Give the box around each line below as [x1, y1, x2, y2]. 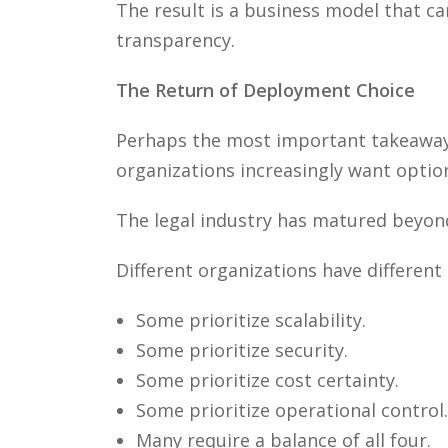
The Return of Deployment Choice [115, 78, 415, 103]
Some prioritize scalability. [135, 308, 366, 333]
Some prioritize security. [135, 338, 348, 363]
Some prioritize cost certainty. [135, 368, 399, 393]
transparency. [115, 28, 235, 53]
